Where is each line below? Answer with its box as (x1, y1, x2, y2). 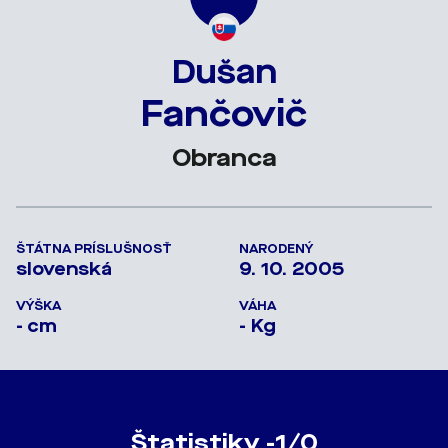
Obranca (171, 141, 277, 174)
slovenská (16, 256, 112, 281)
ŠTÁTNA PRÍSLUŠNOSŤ (16, 240, 172, 257)
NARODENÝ (239, 240, 313, 257)
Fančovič (141, 89, 307, 138)
